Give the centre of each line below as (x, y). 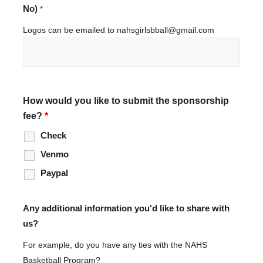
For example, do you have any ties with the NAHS (115, 245)
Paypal (54, 173)
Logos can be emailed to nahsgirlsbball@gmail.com (118, 30)
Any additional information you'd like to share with (126, 209)
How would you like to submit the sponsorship (126, 101)
